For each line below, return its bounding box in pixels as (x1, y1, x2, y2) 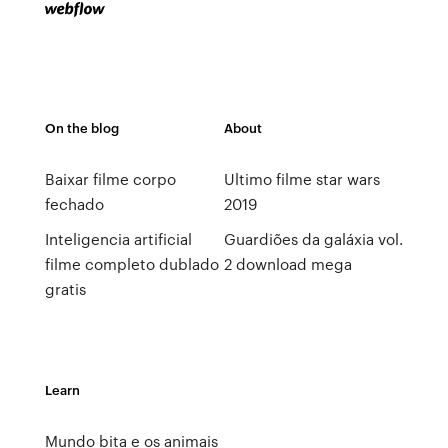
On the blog (44, 118, 119, 137)
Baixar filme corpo (44, 168, 176, 190)
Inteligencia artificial (44, 228, 192, 250)
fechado (44, 193, 104, 215)
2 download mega (223, 253, 352, 275)
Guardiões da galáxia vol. (223, 228, 403, 250)
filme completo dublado (44, 253, 219, 275)
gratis (44, 278, 86, 300)
